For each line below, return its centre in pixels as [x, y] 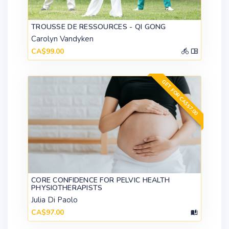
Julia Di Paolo [54, 200]
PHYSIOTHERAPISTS [67, 188]
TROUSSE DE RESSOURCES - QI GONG [99, 27]
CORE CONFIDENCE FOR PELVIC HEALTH [101, 180]
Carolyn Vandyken [62, 39]
